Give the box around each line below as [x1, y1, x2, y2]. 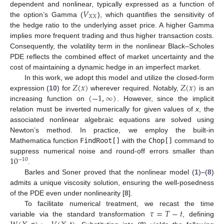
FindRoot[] [80, 136, 120, 144]
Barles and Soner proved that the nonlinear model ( [24, 168, 194, 176]
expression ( [10, 83, 49, 92]
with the [120, 136, 148, 144]
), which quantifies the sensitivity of [97, 10, 214, 18]
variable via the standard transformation [10, 210, 149, 218]
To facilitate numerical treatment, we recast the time [24, 199, 214, 208]
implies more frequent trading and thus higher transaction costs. [10, 31, 214, 39]
